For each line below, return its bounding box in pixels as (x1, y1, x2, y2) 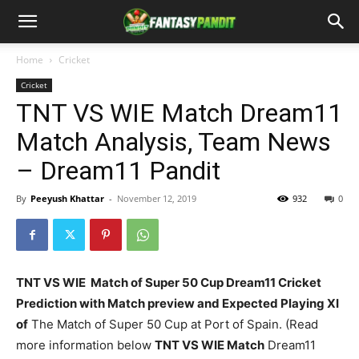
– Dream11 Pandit (16, 155, 220, 186)
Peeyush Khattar (30, 192, 104, 204)
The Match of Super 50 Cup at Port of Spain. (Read (28, 317, 318, 332)
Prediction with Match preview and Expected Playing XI (16, 296, 339, 311)
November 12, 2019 (117, 192, 196, 204)
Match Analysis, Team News (16, 127, 331, 157)
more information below (16, 337, 155, 353)
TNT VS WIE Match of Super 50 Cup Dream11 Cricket (16, 275, 321, 290)
